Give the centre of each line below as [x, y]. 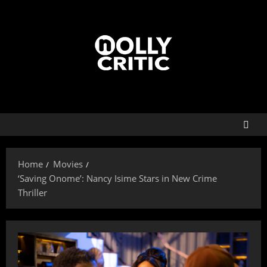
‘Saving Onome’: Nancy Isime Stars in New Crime [117, 178]
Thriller [32, 193]
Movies [68, 164]
